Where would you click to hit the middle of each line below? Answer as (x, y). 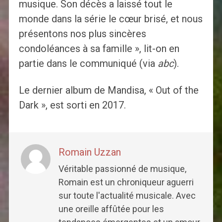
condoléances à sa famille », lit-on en (99, 49)
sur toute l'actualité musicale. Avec (127, 196)
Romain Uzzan (89, 152)
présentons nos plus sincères (82, 34)
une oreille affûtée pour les (111, 209)
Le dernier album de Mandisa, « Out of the (109, 90)
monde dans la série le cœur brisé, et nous (111, 19)
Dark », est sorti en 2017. (72, 105)
